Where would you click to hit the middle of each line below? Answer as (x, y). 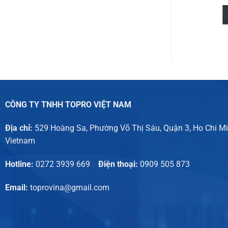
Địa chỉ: (20, 128)
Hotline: (20, 164)
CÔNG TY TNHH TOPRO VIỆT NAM (68, 105)
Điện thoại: (115, 164)
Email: (17, 187)
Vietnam (20, 141)
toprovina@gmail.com (69, 187)
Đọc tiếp (120, 15)
